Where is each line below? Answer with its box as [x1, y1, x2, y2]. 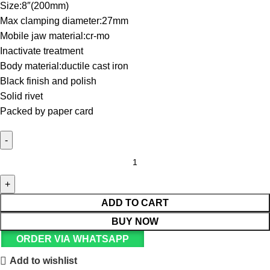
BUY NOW [111, 216, 159, 227]
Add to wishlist [10, 256, 78, 266]
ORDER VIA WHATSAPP [16, 233, 129, 244]
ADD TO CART [101, 197, 169, 208]
